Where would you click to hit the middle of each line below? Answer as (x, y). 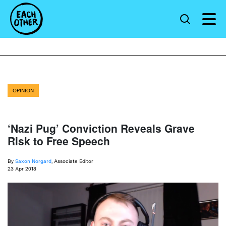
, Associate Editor (72, 161)
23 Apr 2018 (22, 168)
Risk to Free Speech (59, 141)
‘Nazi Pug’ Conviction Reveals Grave (101, 128)
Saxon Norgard (33, 161)
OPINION (23, 90)
